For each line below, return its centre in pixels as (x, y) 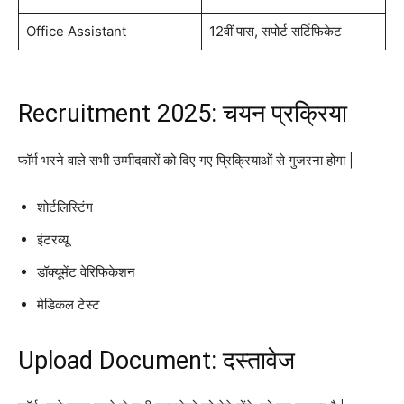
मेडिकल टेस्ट (69, 304)
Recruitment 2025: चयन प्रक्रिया (183, 113)
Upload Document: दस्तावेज (156, 360)
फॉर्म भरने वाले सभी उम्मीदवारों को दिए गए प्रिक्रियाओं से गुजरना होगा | (186, 160)
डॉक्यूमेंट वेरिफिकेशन (86, 271)
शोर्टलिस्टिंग (65, 207)
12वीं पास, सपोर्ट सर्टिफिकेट (275, 31)
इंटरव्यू (53, 239)
